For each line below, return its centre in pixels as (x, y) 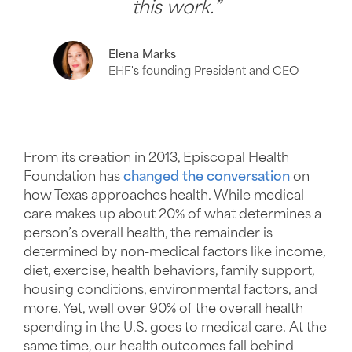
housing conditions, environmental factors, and (170, 290)
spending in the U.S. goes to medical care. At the (175, 328)
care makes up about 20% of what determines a (172, 214)
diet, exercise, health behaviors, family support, (169, 271)
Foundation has (73, 177)
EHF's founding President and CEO (203, 71)
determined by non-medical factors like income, (174, 252)
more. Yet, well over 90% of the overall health (163, 309)
